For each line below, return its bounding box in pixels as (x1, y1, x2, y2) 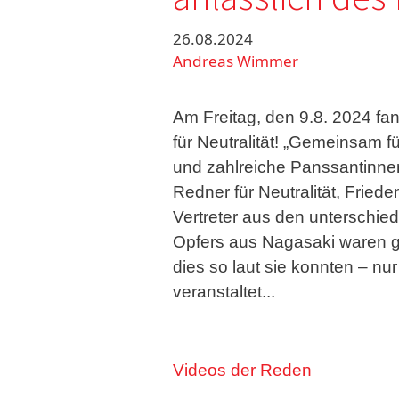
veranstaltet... (173, 281, 275, 301)
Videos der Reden (173, 360, 312, 379)
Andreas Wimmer (173, 51, 298, 72)
